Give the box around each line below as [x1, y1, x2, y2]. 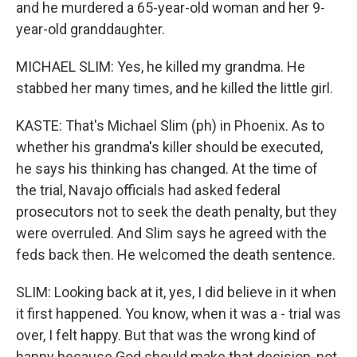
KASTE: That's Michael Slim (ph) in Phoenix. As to [16, 117, 324, 134]
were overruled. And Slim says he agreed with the [16, 225, 327, 241]
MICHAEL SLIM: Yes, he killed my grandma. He [16, 58, 305, 75]
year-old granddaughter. [16, 21, 165, 37]
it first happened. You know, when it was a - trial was [16, 305, 341, 322]
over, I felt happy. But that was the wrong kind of [16, 327, 316, 343]
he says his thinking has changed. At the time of [16, 160, 318, 177]
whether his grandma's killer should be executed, [16, 139, 323, 155]
